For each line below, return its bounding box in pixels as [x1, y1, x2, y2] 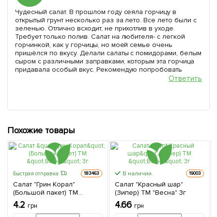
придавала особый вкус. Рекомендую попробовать [15, 65, 183, 74]
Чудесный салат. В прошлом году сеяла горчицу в [15, 8, 177, 16]
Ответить [169, 74, 202, 83]
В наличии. [123, 170, 153, 177]
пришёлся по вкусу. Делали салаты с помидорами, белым [15, 49, 202, 57]
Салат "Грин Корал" [13, 180, 75, 188]
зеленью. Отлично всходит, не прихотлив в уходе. [15, 24, 175, 32]
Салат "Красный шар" [115, 180, 183, 188]
